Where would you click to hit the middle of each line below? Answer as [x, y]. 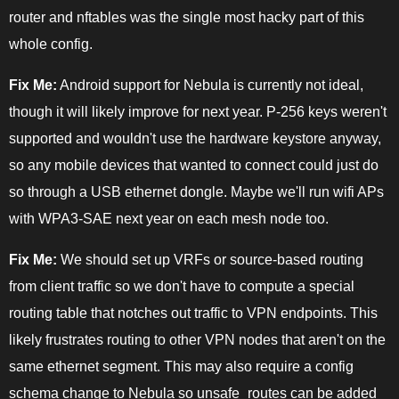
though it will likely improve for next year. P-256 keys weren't [198, 111]
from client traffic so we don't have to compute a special [182, 286]
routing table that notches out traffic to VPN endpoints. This [193, 313]
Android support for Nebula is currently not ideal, [210, 85]
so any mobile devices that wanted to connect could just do [194, 165]
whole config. [51, 44]
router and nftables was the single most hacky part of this [187, 17]
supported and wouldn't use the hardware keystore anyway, [195, 138]
